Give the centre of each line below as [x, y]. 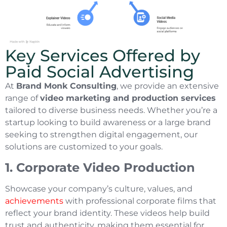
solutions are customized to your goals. [84, 147]
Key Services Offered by [103, 56]
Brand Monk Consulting [66, 86]
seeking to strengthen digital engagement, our [101, 135]
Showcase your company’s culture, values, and [99, 188]
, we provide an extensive [168, 86]
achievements [34, 201]
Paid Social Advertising [100, 72]
